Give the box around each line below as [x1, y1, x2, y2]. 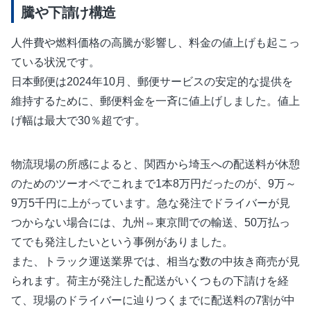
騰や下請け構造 [21, 5, 116, 21]
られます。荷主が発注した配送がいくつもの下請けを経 [11, 275, 289, 287]
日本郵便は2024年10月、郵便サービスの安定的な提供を [11, 76, 293, 88]
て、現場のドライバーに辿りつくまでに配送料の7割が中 [11, 294, 295, 307]
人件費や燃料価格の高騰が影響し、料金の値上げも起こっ [11, 37, 300, 49]
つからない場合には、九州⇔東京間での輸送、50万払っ [11, 217, 290, 229]
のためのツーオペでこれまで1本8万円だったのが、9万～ [11, 178, 296, 190]
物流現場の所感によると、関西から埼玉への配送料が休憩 [11, 158, 300, 171]
